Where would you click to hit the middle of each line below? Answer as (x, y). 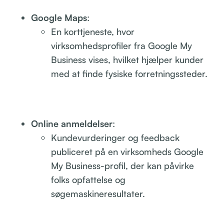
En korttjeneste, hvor (93, 31)
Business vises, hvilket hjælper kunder (127, 59)
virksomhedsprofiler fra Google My (122, 45)
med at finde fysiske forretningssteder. (129, 73)
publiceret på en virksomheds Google (127, 151)
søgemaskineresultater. (98, 193)
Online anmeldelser (72, 123)
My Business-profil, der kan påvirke (123, 165)
